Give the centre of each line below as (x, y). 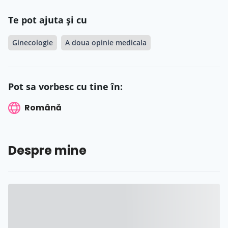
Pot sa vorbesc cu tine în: (65, 86)
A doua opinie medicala (106, 42)
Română (43, 107)
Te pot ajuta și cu (48, 20)
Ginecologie (33, 42)
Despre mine (47, 151)
